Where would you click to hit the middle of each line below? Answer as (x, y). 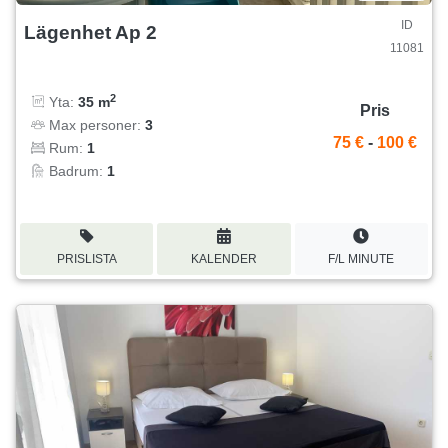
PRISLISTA (86, 258)
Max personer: (95, 124)
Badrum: (76, 170)
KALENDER (223, 258)
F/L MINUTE (361, 258)
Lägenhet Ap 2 (90, 32)
